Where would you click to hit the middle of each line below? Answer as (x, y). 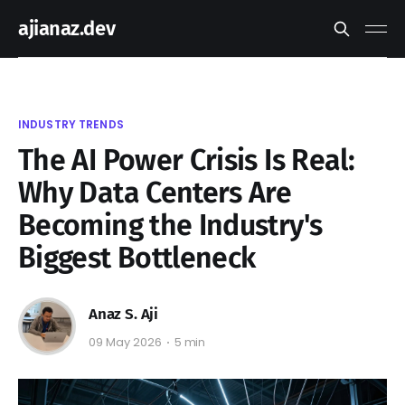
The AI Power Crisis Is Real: (187, 160)
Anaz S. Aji (124, 314)
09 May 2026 (125, 343)
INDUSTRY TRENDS (71, 124)
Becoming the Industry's (170, 225)
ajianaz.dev (67, 28)
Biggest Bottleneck (137, 258)
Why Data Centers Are (155, 193)
